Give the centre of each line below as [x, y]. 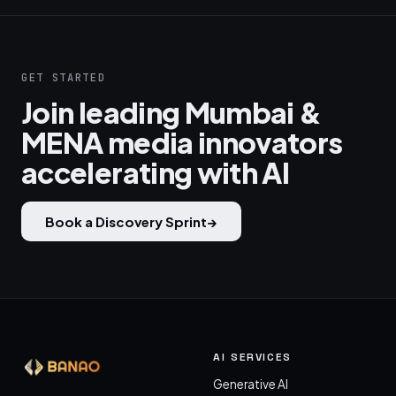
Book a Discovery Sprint [126, 221]
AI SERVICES [253, 357]
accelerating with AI [156, 172]
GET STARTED [64, 78]
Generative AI [251, 384]
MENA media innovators [182, 142]
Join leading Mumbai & [171, 112]
